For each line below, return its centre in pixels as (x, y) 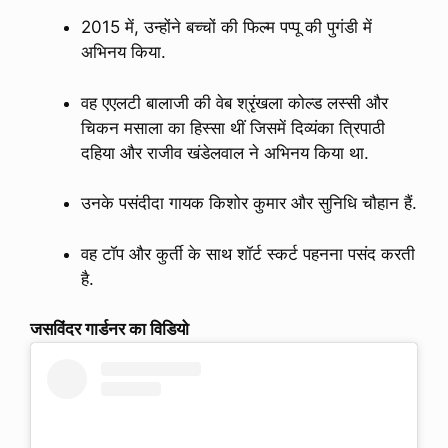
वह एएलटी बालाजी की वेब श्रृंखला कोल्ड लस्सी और (234, 102)
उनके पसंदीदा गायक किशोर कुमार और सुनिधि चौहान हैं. (249, 203)
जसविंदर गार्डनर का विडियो (109, 329)
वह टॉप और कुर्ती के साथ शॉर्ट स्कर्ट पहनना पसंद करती (248, 253)
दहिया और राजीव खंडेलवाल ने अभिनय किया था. (225, 152)
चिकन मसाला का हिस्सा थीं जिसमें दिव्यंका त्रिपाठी (233, 127)
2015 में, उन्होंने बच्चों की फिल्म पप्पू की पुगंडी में (226, 27)
